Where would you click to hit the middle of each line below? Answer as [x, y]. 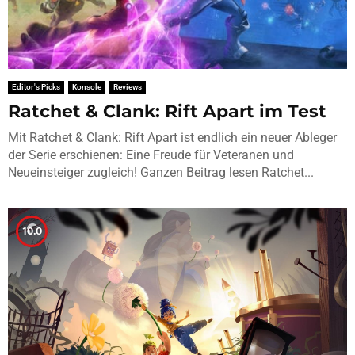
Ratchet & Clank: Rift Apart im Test [167, 111]
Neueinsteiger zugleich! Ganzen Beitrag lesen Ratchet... [161, 172]
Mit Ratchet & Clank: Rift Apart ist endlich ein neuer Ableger [172, 137]
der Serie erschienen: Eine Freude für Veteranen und [151, 155]
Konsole [87, 86]
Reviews [128, 86]
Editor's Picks [36, 86]
